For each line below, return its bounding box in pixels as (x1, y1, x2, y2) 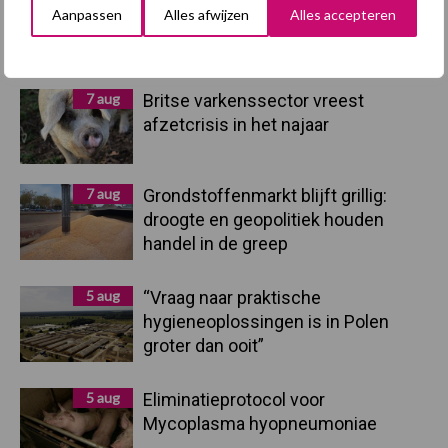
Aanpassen (51, 6, 122, 23)
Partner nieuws (266, 33, 386, 56)
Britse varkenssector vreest (143, 90, 364, 112)
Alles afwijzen (163, 6, 249, 23)
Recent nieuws (63, 33, 181, 56)
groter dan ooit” (143, 335, 264, 357)
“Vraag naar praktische (143, 287, 321, 309)
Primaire (19, 18, 111, 47)
